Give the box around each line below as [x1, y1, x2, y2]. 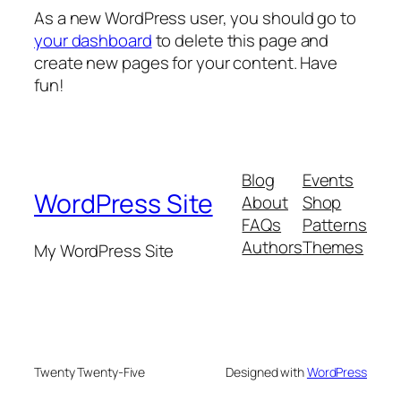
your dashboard [34, 28, 152, 52]
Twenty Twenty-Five [34, 363, 146, 380]
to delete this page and [151, 28, 329, 52]
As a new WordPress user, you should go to [34, 5, 356, 30]
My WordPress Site [34, 239, 175, 263]
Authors [242, 235, 303, 259]
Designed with [226, 363, 307, 380]
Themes [302, 235, 364, 259]
